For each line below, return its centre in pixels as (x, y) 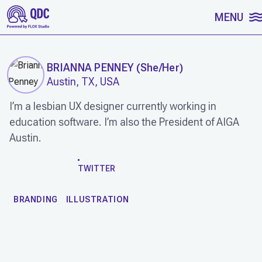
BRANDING (36, 199)
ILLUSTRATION (98, 199)
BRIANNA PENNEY (90, 68)
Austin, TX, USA (83, 82)
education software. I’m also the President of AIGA (124, 122)
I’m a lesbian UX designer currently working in (113, 106)
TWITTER (96, 168)
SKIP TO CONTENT (55, 15)
